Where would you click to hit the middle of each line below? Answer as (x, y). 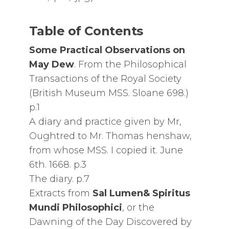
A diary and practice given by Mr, (105, 122)
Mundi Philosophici (75, 208)
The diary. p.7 (59, 179)
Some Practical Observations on (107, 50)
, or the (138, 208)
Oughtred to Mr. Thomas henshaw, (110, 136)
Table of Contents (86, 31)
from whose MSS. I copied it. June (106, 150)
